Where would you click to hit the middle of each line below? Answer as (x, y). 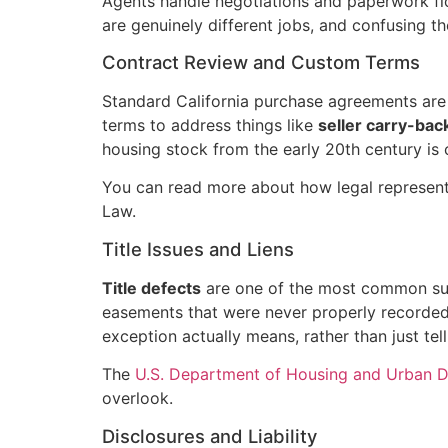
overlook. (137, 398)
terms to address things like (210, 125)
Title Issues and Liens (198, 248)
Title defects (151, 287)
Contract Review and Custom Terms (261, 62)
